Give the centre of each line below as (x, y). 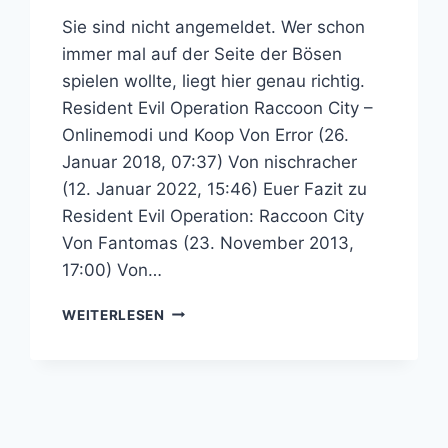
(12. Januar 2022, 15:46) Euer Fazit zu (215, 188)
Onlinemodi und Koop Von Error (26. (206, 134)
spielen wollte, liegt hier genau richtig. (214, 80)
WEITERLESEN (113, 314)
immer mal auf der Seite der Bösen (202, 53)
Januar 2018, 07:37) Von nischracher (210, 161)
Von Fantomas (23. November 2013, (208, 242)
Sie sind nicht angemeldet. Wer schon (214, 26)
